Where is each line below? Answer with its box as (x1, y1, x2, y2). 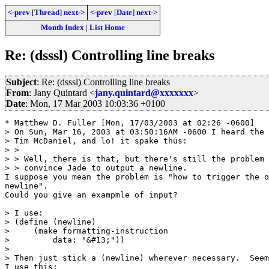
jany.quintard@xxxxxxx (95, 87, 193, 98)
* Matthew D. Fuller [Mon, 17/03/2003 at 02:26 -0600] (5, 118, 255, 127)
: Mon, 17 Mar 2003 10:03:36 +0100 (25, 98, 165, 109)
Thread (34, 8, 59, 17)
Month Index (40, 23, 84, 32)
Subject (6, 76, 37, 87)
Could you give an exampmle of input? (5, 190, 178, 199)
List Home (89, 23, 125, 32)
